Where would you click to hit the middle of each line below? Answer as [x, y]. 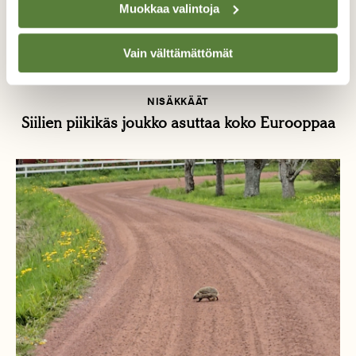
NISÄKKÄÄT [178, 102]
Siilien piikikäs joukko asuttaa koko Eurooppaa [178, 123]
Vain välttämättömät [178, 53]
